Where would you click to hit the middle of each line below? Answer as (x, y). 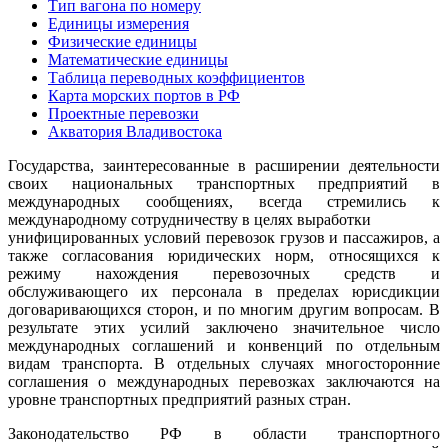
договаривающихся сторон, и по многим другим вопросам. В (224, 309)
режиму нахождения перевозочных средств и (224, 273)
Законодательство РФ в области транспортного (224, 433)
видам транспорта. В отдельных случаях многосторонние (224, 363)
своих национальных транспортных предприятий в (224, 183)
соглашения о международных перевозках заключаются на (224, 381)
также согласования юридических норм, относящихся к (224, 255)
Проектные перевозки (123, 113)
